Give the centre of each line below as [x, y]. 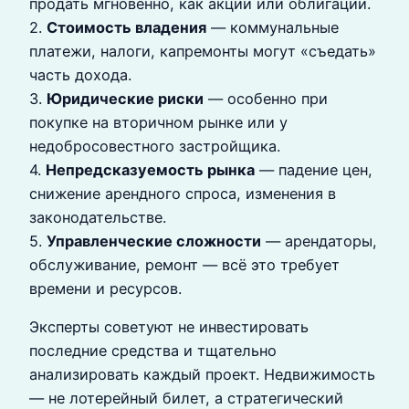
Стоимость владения [126, 28]
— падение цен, [314, 170]
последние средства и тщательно [153, 351]
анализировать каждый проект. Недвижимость [202, 375]
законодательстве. [98, 218]
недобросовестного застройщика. [155, 147]
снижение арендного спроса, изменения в [183, 194]
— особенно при [266, 99]
